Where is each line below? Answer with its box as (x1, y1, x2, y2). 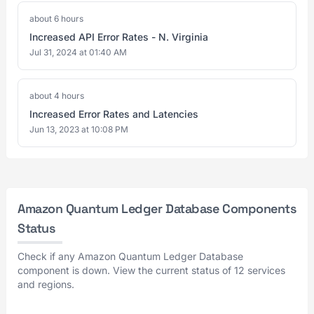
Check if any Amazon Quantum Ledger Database (18, 250, 243, 262)
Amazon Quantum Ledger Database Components (18, 200, 296, 217)
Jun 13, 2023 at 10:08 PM (29, 124, 128, 135)
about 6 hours (29, 13, 83, 24)
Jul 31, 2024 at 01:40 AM (29, 47, 127, 57)
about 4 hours (29, 90, 84, 101)
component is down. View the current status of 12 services (18, 264, 285, 276)
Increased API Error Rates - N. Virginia (29, 31, 208, 43)
